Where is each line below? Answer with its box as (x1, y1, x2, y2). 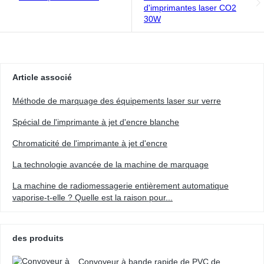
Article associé (12, 72, 72, 82)
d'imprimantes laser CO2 (144, 2, 236, 12)
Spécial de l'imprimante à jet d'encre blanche (12, 117, 179, 127)
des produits (12, 233, 64, 243)
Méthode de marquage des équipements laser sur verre (12, 95, 221, 105)
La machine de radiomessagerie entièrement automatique (12, 180, 229, 190)
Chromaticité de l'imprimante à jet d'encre (12, 138, 167, 148)
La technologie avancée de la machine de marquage (12, 159, 209, 169)
